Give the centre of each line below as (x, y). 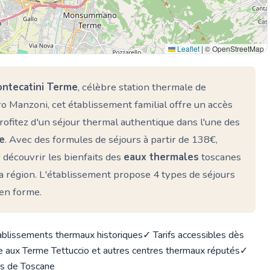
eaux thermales (161, 157)
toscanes (220, 157)
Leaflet (187, 48)
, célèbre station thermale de (142, 87)
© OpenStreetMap (234, 48)
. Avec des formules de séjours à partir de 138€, (111, 139)
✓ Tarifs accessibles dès (193, 235)
